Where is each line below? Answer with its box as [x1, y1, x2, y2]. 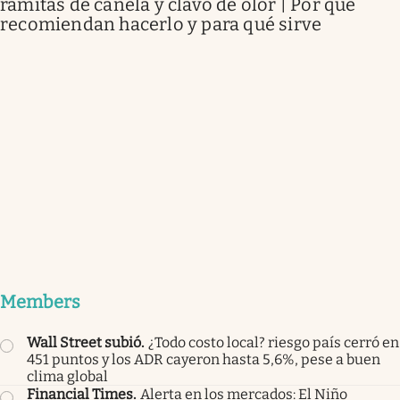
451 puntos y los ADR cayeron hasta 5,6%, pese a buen [27, 350, 380, 368]
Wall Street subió [27, 333, 141, 351]
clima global [27, 367, 108, 385]
